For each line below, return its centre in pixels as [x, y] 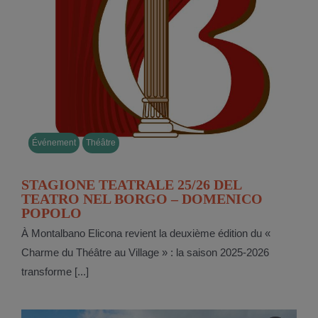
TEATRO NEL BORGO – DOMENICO [142, 199]
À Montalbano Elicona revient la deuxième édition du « [146, 234]
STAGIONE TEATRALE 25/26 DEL [131, 185]
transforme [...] [55, 272]
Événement [54, 143]
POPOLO [51, 213]
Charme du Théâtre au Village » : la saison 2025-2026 [145, 253]
